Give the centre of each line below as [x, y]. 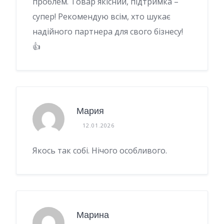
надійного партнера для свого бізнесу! [108, 31]
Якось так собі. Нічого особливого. [100, 150]
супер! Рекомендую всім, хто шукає [101, 16]
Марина [93, 215]
